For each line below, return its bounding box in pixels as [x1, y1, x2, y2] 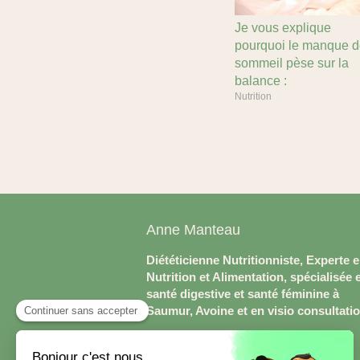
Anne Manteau [146, 221, 240, 238]
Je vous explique [235, 20, 331, 35]
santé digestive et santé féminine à [146, 286, 339, 301]
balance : [235, 73, 287, 88]
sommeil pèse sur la [235, 55, 349, 70]
